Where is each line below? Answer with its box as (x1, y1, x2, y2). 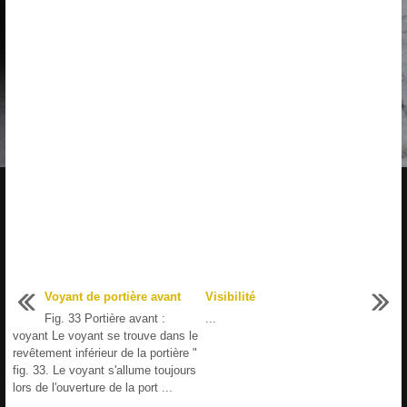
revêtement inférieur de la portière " (13, 345, 197, 360)
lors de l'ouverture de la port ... (13, 380, 173, 394)
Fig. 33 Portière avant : (45, 311, 165, 325)
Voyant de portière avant (45, 289, 181, 303)
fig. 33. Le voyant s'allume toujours (13, 362, 196, 377)
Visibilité (205, 289, 255, 303)
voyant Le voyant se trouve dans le (13, 328, 198, 342)
